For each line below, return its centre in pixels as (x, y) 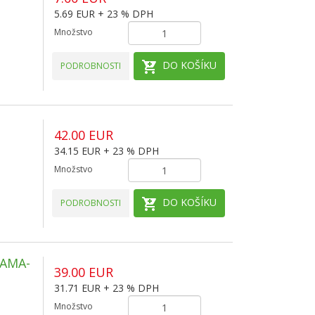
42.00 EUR (83, 135)
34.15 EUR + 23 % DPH (106, 151)
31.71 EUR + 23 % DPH (106, 288)
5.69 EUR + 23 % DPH (103, 14)
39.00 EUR (83, 272)
